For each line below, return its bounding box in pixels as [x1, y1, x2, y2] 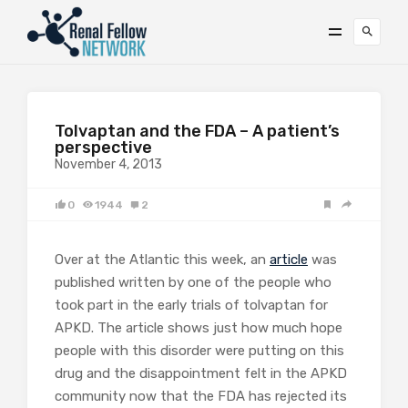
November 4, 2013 [55, 157, 162, 172]
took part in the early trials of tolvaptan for [55, 297, 328, 313]
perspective [55, 138, 152, 158]
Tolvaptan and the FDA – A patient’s [55, 121, 340, 141]
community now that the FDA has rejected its [55, 388, 347, 404]
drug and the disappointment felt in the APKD [55, 365, 347, 382]
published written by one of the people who [55, 274, 331, 291]
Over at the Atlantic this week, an [55, 251, 270, 268]
